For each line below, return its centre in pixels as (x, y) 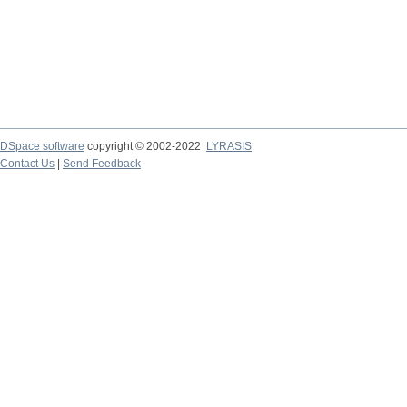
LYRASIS (229, 146)
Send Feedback (102, 164)
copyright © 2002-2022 (145, 146)
